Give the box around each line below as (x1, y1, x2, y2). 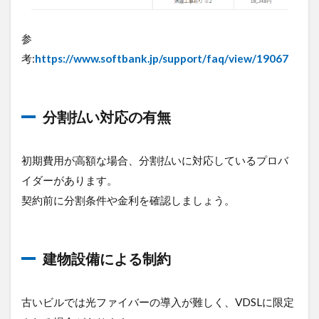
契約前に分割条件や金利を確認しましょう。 (21, 193, 235, 206)
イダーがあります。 (21, 173, 117, 187)
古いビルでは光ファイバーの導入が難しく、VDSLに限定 (21, 295, 294, 308)
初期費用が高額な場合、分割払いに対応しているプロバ (21, 153, 288, 167)
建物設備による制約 (43, 249, 171, 267)
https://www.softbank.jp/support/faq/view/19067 (35, 51, 288, 65)
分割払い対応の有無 (43, 108, 171, 125)
